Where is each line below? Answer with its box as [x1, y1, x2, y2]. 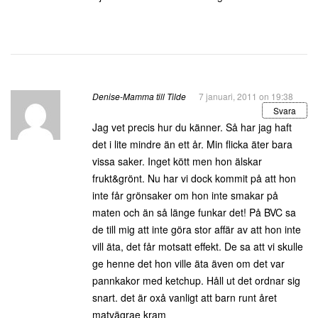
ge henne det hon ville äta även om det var [92, 256, 285, 270]
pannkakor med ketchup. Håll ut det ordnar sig [92, 273, 300, 287]
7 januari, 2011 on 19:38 [199, 90, 293, 102]
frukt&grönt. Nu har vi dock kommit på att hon [92, 171, 296, 185]
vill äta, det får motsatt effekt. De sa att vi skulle [92, 239, 303, 253]
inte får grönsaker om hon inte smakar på [92, 188, 278, 202]
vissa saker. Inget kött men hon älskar [92, 154, 262, 168]
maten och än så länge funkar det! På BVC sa [92, 205, 296, 219]
